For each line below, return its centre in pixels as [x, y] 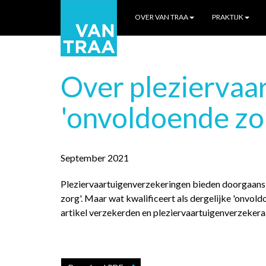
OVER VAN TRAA [161, 17]
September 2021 [95, 158]
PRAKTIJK [228, 17]
